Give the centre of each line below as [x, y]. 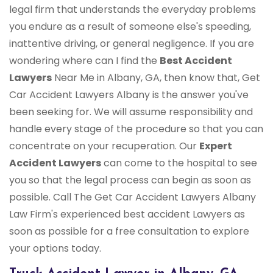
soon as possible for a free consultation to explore [129, 232]
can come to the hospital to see [179, 163]
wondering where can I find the [84, 61]
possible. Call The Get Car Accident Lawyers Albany [133, 197]
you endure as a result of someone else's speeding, [130, 27]
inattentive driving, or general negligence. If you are [132, 44]
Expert [216, 146]
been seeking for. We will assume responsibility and [131, 112]
